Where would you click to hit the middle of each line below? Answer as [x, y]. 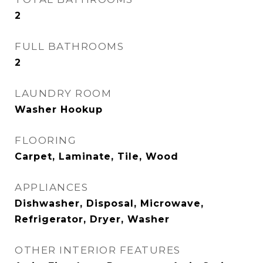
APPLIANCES [51, 187]
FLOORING [45, 140]
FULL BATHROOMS [69, 46]
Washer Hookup [59, 109]
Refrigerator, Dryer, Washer [92, 219]
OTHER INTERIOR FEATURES [98, 250]
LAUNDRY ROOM [63, 93]
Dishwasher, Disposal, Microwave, [109, 203]
